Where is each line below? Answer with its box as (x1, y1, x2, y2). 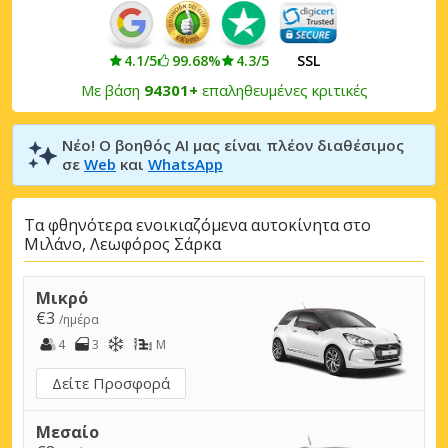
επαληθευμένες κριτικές (197, 79, 368, 100)
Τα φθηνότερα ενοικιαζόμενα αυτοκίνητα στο (24, 214, 371, 237)
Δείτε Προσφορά (52, 372, 170, 393)
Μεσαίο (36, 420, 99, 443)
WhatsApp (148, 153, 223, 174)
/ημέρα (59, 310, 99, 328)
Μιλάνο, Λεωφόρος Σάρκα (24, 233, 221, 256)
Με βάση (80, 79, 144, 100)
